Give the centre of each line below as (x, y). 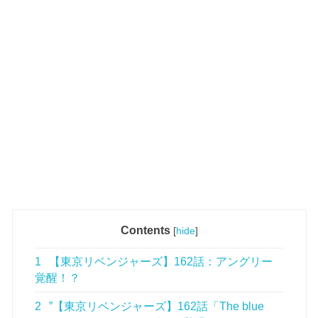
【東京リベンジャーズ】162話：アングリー (160, 262)
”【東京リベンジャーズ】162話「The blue (155, 306)
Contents (145, 230)
